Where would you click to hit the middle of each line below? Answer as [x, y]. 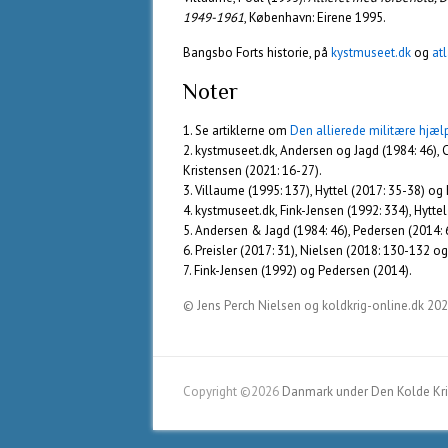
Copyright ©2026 [232, 391]
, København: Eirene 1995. [315, 17]
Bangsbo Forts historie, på [257, 52]
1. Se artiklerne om [236, 130]
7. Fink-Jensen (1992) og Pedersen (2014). [297, 270]
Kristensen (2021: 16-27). [252, 170]
